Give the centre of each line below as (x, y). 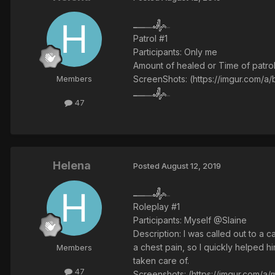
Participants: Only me (175, 52)
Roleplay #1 (157, 206)
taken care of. (161, 260)
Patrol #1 (150, 38)
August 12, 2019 (191, 166)
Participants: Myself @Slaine (190, 220)
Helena (72, 165)
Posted (147, 166)
